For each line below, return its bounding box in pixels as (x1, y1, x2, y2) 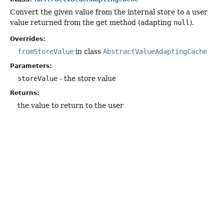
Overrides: (10, 35, 45, 43)
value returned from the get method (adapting (10, 18, 173, 27)
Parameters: (10, 62, 52, 70)
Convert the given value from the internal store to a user (10, 8, 207, 16)
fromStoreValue (17, 47, 73, 56)
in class (73, 47, 103, 56)
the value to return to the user (17, 101, 123, 110)
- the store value (57, 74, 116, 83)
